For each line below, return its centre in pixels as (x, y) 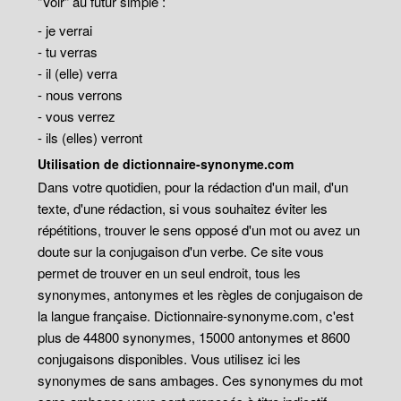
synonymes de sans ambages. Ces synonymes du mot (200, 380)
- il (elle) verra (78, 73)
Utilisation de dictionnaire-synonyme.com (166, 164)
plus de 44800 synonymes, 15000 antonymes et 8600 (194, 337)
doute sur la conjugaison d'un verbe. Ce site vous (181, 251)
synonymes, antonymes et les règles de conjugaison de (200, 294)
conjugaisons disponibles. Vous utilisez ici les (170, 358)
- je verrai (65, 30)
